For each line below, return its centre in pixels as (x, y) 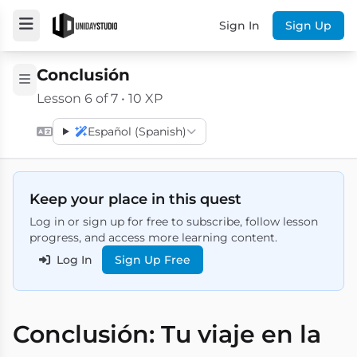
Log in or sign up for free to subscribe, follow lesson (174, 222)
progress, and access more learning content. (153, 237)
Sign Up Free (153, 260)
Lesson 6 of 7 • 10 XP (100, 98)
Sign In (239, 25)
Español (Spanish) (137, 131)
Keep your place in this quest (135, 199)
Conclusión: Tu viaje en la (167, 334)
